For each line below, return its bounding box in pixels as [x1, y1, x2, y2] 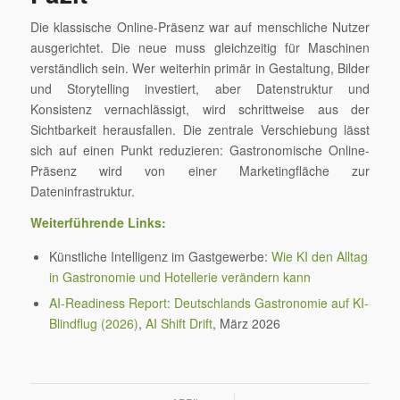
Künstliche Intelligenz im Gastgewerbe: [48, 247, 271, 266]
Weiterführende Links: [29, 213, 166, 232]
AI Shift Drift [145, 314, 212, 333]
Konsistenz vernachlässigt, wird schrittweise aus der [29, 100, 371, 119]
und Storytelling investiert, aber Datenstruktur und [29, 79, 371, 98]
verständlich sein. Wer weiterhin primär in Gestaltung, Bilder [29, 59, 371, 78]
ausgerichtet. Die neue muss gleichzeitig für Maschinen [29, 38, 371, 57]
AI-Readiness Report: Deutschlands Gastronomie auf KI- [48, 294, 369, 312]
